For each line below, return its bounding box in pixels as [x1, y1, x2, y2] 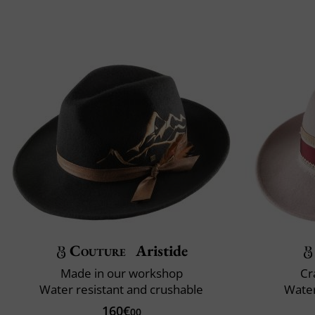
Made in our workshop [60, 265, 183, 282]
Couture [69, 240, 127, 262]
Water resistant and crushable [39, 281, 203, 298]
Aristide [132, 240, 188, 262]
